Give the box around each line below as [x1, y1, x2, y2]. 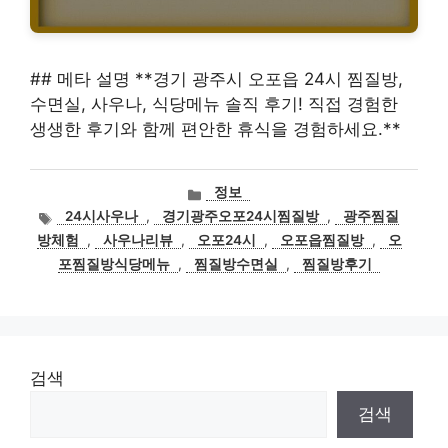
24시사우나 [65, 208, 139, 225]
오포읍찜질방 [279, 232, 364, 249]
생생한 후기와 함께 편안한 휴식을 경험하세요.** [30, 119, 401, 139]
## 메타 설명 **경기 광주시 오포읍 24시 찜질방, [30, 69, 403, 89]
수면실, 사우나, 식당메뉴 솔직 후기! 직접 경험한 [30, 94, 398, 114]
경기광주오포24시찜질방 [162, 208, 320, 225]
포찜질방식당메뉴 [58, 256, 170, 273]
